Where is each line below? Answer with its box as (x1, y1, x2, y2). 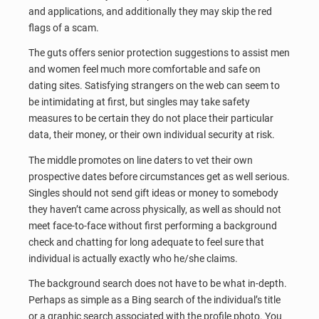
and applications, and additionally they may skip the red (28, 5, 272, 17)
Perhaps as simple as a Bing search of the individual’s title (28, 294, 281, 306)
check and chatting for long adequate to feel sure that (28, 236, 264, 248)
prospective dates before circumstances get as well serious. (28, 170, 290, 182)
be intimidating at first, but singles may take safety (28, 96, 250, 108)
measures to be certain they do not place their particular (28, 113, 273, 125)
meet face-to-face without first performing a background (28, 219, 277, 231)
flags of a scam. (28, 21, 99, 33)
